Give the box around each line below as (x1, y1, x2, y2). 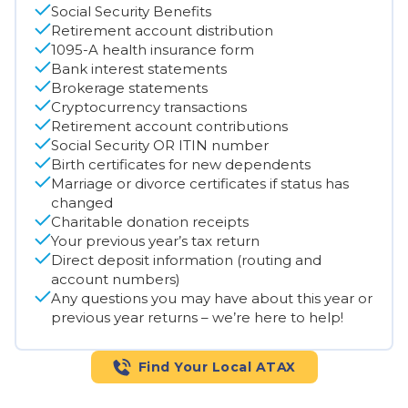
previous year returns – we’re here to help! (51, 308, 343, 326)
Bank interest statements (51, 59, 227, 77)
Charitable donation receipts (51, 212, 249, 230)
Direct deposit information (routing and (51, 250, 321, 269)
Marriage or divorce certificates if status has (51, 174, 349, 192)
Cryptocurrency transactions (51, 97, 247, 116)
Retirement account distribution (51, 21, 273, 39)
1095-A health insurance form (51, 40, 254, 58)
